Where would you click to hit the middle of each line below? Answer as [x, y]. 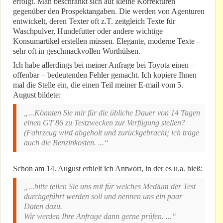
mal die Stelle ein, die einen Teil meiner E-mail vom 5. [98, 85]
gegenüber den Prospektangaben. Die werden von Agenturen [109, 11]
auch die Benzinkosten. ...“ [66, 143]
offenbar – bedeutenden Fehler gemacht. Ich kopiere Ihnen [105, 75]
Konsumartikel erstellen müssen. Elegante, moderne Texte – [107, 41]
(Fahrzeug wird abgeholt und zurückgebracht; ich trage [111, 133]
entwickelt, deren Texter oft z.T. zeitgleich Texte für [94, 21]
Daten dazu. [43, 207]
